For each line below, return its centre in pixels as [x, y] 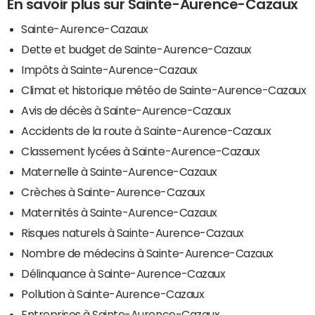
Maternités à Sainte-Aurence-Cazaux [119, 212]
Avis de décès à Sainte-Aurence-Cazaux [126, 110]
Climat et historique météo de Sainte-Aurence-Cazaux [164, 90]
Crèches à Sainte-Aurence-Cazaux [113, 192]
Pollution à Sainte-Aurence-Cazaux [113, 294]
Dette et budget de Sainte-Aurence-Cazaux [136, 49]
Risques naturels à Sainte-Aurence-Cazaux [133, 232]
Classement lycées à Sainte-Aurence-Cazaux [141, 151]
